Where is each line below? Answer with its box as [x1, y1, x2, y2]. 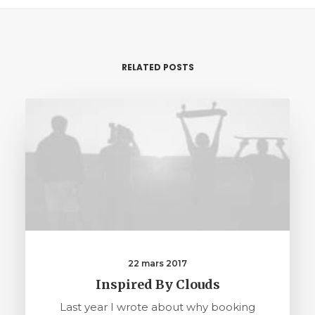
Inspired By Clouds [95, 276, 220, 292]
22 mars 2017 [128, 258, 187, 269]
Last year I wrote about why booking [60, 300, 255, 314]
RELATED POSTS [121, 61, 194, 73]
